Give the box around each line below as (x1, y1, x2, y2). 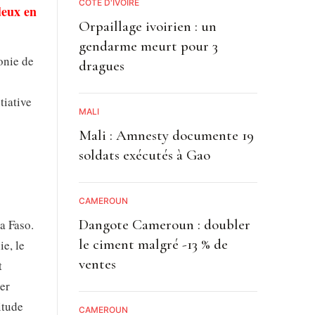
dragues (78, 56, 124, 75)
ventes (78, 255, 116, 273)
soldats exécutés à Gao (78, 146, 210, 164)
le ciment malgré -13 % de (78, 235, 228, 253)
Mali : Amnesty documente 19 (78, 126, 254, 144)
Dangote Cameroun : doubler (78, 215, 250, 233)
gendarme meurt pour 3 (78, 37, 218, 55)
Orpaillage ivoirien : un (78, 17, 217, 35)
